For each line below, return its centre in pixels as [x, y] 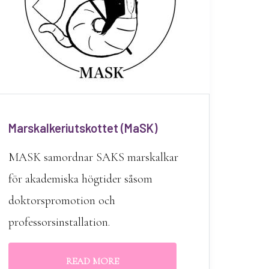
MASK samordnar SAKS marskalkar [93, 157]
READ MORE [92, 261]
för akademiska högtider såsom [80, 179]
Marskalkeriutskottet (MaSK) [83, 128]
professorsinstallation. [59, 222]
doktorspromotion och [62, 201]
